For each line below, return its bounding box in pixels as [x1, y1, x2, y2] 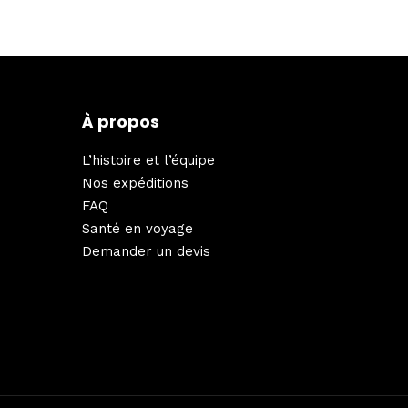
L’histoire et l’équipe [82, 151, 215, 168]
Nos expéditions [82, 174, 189, 191]
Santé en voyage [82, 219, 193, 237]
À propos [82, 110, 159, 133]
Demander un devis [82, 242, 210, 260]
